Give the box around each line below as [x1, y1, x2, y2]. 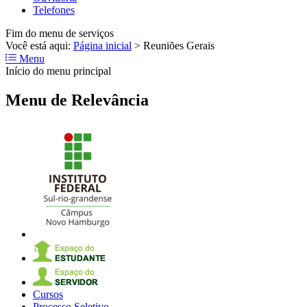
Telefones [33, 3, 75, 16]
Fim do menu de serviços [5, 27, 114, 39]
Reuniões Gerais [143, 39, 214, 51]
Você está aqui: [5, 39, 73, 51]
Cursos [33, 288, 63, 301]
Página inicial [73, 39, 132, 51]
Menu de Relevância [5, 90, 149, 109]
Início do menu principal [5, 64, 111, 77]
